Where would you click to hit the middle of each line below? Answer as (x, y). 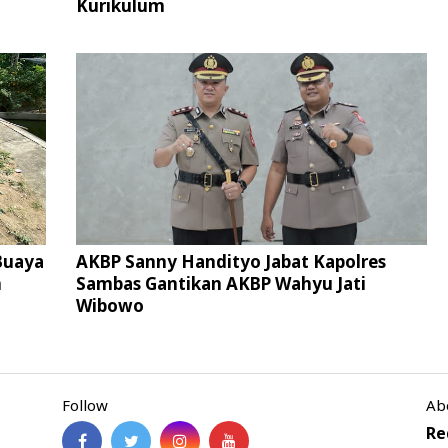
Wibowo (109, 306)
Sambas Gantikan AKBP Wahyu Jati (220, 284)
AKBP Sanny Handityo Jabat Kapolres (230, 262)
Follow (85, 405)
